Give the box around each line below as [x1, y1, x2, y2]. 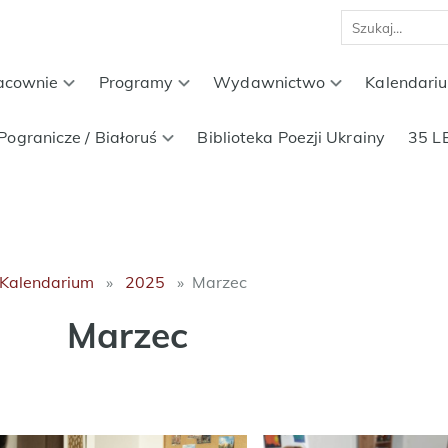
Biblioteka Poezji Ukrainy [197, 127, 385, 147]
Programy [98, 72, 174, 92]
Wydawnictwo [213, 72, 326, 92]
